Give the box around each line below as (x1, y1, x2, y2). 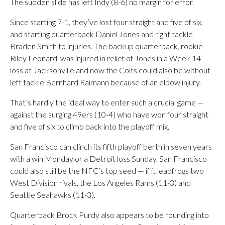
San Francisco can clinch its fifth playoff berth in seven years (10, 142, 212, 151)
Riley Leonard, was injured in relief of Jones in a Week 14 (10, 53, 201, 63)
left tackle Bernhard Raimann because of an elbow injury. (10, 77, 201, 87)
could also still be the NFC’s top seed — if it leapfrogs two (10, 166, 204, 175)
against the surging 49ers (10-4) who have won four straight (10, 109, 208, 119)
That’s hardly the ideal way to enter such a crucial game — (10, 97, 204, 107)
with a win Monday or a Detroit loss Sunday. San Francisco (10, 154, 207, 163)
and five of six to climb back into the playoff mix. (10, 122, 169, 131)
